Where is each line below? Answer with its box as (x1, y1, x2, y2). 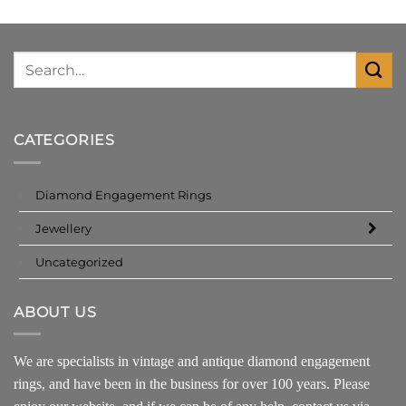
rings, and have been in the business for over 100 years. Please (14, 376, 370, 392)
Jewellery (35, 220, 92, 236)
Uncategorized (35, 254, 123, 269)
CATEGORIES (14, 131, 115, 150)
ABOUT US (14, 303, 97, 321)
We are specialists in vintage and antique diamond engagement (14, 353, 370, 370)
